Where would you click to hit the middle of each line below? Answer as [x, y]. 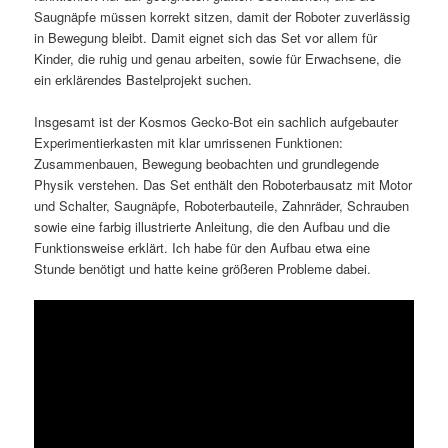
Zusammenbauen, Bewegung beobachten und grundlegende [207, 163]
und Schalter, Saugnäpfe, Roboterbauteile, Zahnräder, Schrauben [222, 205]
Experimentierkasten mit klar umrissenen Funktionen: [189, 142]
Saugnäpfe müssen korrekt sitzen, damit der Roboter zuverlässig [222, 16]
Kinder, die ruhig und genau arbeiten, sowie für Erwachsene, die [218, 58]
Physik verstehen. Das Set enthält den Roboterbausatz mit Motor [223, 184]
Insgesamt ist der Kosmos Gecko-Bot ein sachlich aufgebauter [216, 121]
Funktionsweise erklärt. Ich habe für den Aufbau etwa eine [202, 247]
